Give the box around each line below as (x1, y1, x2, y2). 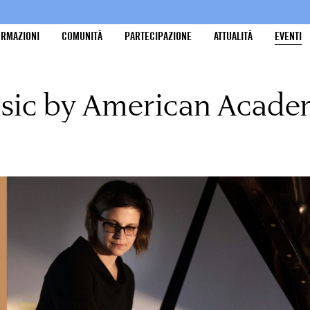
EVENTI (275, 30, 302, 43)
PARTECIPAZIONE (125, 30, 192, 43)
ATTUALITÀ (214, 30, 253, 43)
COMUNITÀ (62, 30, 103, 43)
